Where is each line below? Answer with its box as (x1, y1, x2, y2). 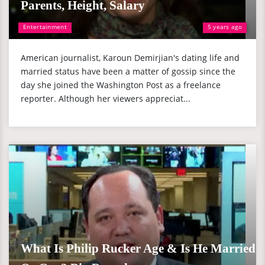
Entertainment (23, 22, 67, 31)
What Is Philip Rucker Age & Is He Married (21, 241, 256, 256)
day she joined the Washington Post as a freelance (21, 79, 221, 91)
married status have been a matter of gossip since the (21, 66, 235, 77)
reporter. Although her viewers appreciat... (21, 93, 190, 104)
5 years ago (207, 22, 242, 31)
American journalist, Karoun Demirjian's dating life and (21, 52, 240, 63)
